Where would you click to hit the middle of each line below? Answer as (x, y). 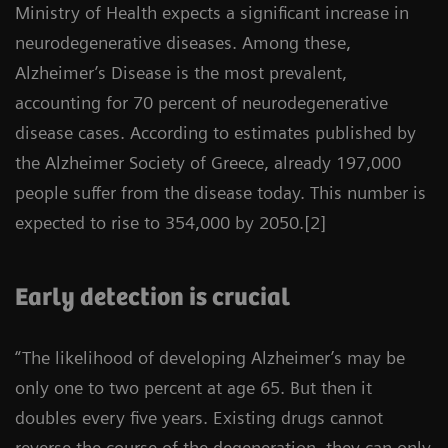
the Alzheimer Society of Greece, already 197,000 (208, 162)
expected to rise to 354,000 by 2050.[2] (170, 222)
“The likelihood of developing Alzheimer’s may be (210, 357)
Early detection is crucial (155, 298)
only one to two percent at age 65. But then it (193, 387)
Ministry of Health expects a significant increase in (212, 12)
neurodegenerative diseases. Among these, (183, 42)
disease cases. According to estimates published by (215, 132)
